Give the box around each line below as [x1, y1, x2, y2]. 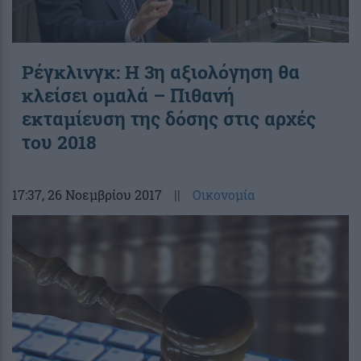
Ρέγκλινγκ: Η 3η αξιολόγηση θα [22, 59, 300, 84]
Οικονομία [193, 185, 255, 203]
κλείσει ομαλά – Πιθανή [22, 82, 234, 107]
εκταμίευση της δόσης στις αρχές [22, 106, 316, 131]
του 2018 [22, 129, 97, 154]
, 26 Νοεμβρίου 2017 [42, 185, 162, 203]
